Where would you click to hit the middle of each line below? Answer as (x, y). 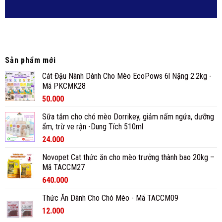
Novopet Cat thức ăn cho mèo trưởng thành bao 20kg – (128, 157)
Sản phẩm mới (30, 60)
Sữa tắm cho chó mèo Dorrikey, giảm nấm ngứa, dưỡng (128, 116)
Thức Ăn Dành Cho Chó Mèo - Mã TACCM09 (110, 198)
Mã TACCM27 (63, 167)
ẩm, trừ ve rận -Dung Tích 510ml (93, 126)
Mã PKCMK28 (64, 86)
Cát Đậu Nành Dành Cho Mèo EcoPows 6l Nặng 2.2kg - (127, 76)
